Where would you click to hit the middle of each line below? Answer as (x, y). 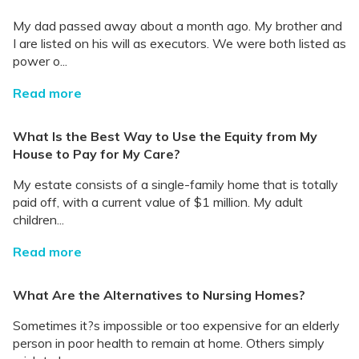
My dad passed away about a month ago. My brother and (177, 25)
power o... (40, 61)
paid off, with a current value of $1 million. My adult (158, 202)
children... (38, 219)
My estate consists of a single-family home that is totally (175, 184)
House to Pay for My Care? (97, 153)
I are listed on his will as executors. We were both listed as (179, 43)
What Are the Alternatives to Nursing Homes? (159, 294)
